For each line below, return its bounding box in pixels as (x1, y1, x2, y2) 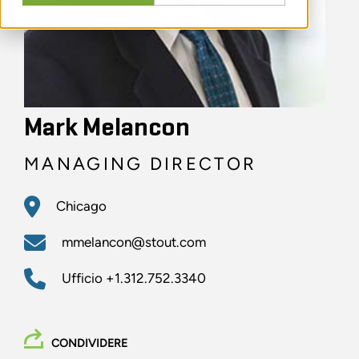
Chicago (56, 198, 107, 215)
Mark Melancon (24, 115, 190, 142)
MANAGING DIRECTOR (24, 153, 257, 175)
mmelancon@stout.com (62, 234, 206, 251)
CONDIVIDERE (51, 337, 127, 351)
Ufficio (62, 270, 106, 287)
